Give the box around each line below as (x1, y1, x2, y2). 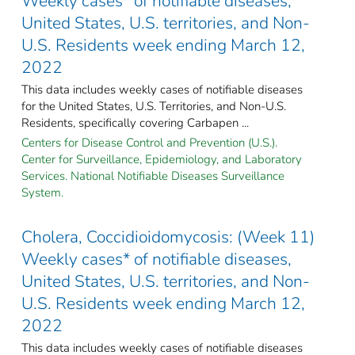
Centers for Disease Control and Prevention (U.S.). (21, 134, 277, 151)
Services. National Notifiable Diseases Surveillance (21, 167, 284, 184)
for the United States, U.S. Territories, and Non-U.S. (21, 97, 286, 114)
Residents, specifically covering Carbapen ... (21, 114, 249, 131)
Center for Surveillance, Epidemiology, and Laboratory (21, 151, 302, 167)
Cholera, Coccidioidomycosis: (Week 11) (21, 225, 315, 248)
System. (21, 184, 63, 200)
